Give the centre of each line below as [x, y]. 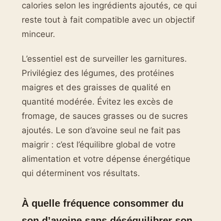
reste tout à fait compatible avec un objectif [108, 20]
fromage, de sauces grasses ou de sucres [105, 116]
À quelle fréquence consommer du [103, 203]
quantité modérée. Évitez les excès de [97, 101]
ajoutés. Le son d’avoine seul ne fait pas [101, 130]
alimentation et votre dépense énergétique [106, 159]
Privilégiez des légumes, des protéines [98, 73]
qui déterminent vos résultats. [81, 173]
